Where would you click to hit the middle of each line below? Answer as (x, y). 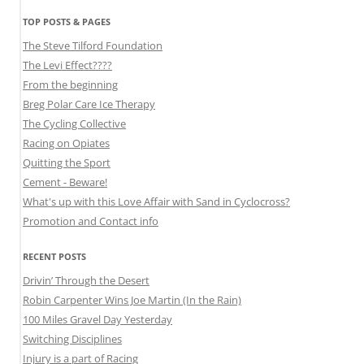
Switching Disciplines (72, 339)
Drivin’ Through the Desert (86, 281)
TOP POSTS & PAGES (67, 22)
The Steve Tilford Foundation (93, 46)
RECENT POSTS (54, 257)
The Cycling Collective (74, 124)
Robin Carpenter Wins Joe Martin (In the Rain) (132, 300)
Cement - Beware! (65, 182)
